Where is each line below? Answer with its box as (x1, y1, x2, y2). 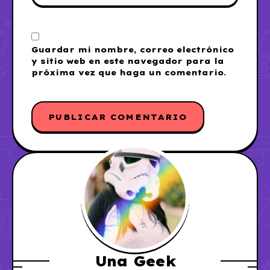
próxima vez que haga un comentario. (31, 67, 227, 77)
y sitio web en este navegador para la (31, 55, 224, 66)
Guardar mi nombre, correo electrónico (31, 44, 234, 54)
